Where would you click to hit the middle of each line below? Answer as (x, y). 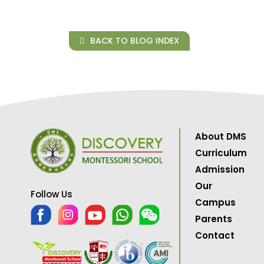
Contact (215, 236)
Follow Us (52, 194)
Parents (214, 219)
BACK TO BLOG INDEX (133, 41)
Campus (216, 203)
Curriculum (221, 153)
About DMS (221, 137)
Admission (220, 170)
